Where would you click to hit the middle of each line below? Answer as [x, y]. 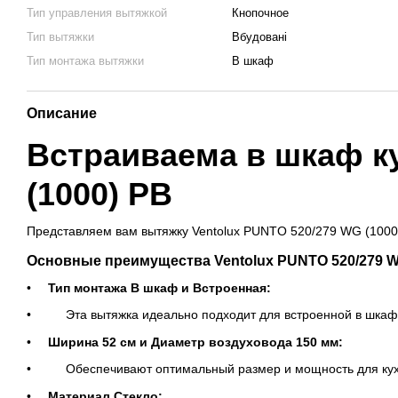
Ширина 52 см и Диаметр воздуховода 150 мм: [197, 342]
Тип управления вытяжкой [97, 13]
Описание [62, 113]
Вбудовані [259, 37]
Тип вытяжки [60, 37]
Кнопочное [260, 13]
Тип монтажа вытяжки [85, 61]
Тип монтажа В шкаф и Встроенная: [161, 288]
